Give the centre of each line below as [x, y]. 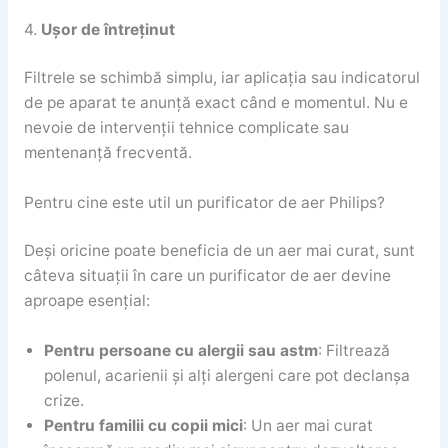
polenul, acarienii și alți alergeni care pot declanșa [226, 375]
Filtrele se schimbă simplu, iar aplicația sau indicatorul [221, 78]
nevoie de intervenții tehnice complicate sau [186, 128]
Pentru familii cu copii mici [143, 425]
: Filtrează [353, 350]
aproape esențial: [86, 301]
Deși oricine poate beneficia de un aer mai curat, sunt [219, 251]
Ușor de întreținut [107, 29]
